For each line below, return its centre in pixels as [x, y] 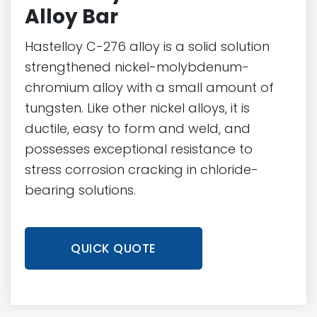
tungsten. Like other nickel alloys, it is [137, 108]
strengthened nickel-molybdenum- [137, 67]
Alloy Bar [71, 16]
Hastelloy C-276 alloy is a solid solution [147, 46]
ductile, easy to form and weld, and [138, 128]
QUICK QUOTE [114, 248]
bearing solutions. [80, 190]
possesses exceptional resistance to [139, 149]
